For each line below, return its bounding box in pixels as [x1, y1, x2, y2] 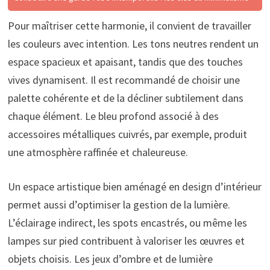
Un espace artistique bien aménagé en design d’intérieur [7, 180, 262, 194]
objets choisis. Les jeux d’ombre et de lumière [7, 252, 213, 266]
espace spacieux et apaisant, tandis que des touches [7, 55, 243, 69]
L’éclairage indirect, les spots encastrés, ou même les [7, 216, 247, 230]
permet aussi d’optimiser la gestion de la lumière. [7, 198, 230, 212]
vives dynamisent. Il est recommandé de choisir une [7, 73, 240, 87]
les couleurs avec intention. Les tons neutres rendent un [7, 37, 259, 51]
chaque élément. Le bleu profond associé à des [7, 109, 219, 124]
